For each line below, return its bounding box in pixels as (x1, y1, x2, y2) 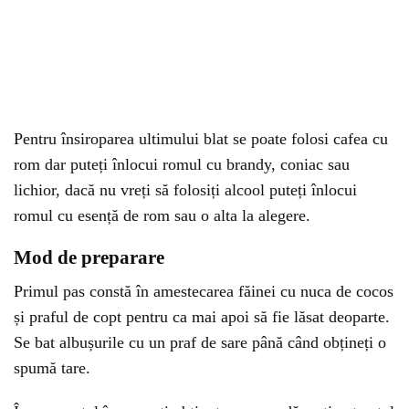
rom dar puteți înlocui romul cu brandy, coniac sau (14, 155, 350, 173)
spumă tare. (14, 359, 90, 377)
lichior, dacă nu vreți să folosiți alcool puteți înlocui (14, 181, 357, 199)
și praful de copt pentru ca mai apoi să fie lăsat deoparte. (14, 308, 390, 326)
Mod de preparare (14, 246, 164, 268)
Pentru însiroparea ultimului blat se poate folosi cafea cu (14, 130, 388, 148)
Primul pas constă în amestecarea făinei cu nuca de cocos (14, 282, 393, 300)
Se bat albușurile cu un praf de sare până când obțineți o (14, 333, 386, 351)
